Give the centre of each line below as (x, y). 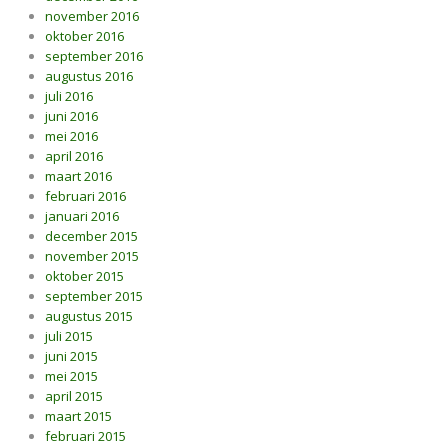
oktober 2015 (84, 276)
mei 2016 (71, 136)
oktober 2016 (84, 36)
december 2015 (91, 236)
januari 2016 (82, 216)
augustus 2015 (89, 316)
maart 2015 (78, 416)
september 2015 (94, 296)
